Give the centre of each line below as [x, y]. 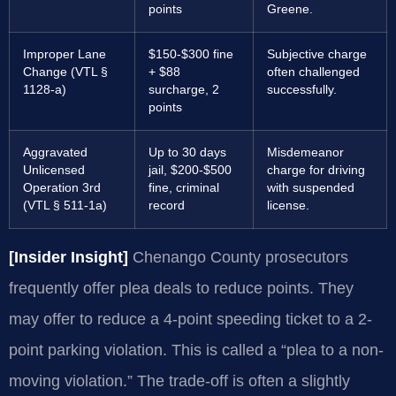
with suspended [311, 187]
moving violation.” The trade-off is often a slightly [179, 381]
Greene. [290, 9]
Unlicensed [54, 170]
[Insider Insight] [69, 257]
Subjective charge [317, 54]
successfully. [302, 89]
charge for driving [316, 170]
